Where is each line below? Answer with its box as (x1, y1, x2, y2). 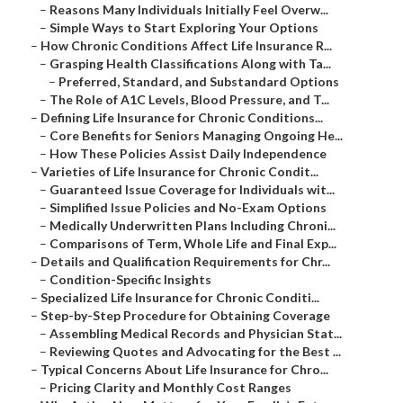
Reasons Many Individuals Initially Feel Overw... (49, 2, 328, 18)
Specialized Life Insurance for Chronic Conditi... (40, 290, 319, 306)
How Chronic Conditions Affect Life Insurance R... (40, 38, 332, 54)
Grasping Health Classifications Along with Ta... (49, 56, 331, 72)
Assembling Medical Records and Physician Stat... (49, 326, 342, 342)
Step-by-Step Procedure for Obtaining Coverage (40, 308, 330, 324)
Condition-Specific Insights (49, 272, 211, 288)
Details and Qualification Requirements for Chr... (40, 254, 330, 270)
